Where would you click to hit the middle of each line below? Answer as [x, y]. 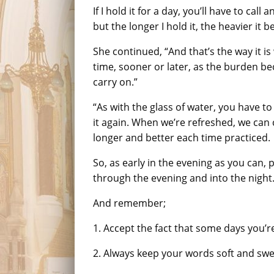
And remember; [129, 203]
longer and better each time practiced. [182, 138]
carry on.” [115, 82]
